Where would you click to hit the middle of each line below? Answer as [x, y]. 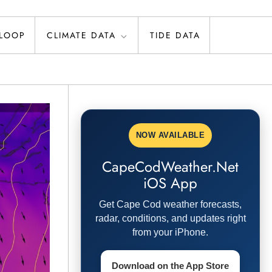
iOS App [170, 183]
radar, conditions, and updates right [170, 218]
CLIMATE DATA [81, 35]
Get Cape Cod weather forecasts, [170, 204]
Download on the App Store [170, 265]
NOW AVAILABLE [170, 135]
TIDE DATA [175, 35]
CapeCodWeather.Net [170, 166]
